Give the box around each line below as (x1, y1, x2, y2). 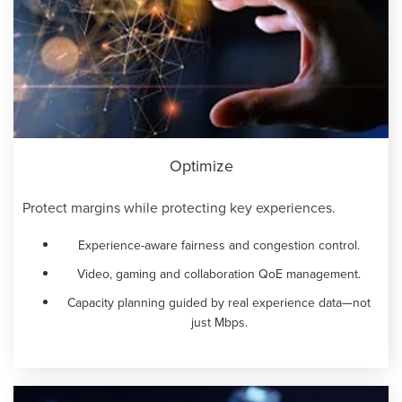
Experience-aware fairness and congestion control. (78, 235, 360, 254)
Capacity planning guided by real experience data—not (67, 293, 371, 311)
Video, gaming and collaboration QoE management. (77, 264, 361, 283)
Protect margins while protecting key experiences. (22, 197, 336, 217)
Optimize (169, 153, 233, 177)
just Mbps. (190, 312, 248, 331)
